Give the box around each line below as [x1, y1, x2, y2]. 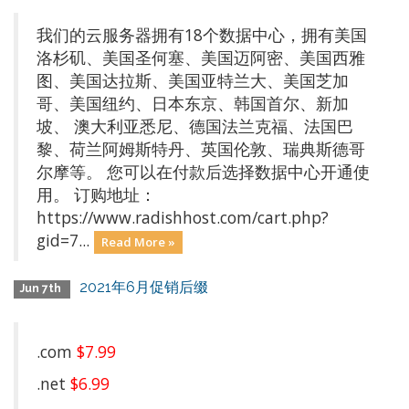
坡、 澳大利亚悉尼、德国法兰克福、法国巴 [37, 115, 353, 137]
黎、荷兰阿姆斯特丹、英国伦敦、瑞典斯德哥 [37, 138, 365, 160]
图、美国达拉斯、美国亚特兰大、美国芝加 [37, 69, 349, 91]
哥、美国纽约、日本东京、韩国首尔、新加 [37, 92, 349, 114]
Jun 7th [20, 282, 65, 295]
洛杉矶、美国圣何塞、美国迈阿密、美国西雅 [37, 47, 365, 68]
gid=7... [37, 229, 94, 251]
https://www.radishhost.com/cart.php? [37, 206, 329, 228]
